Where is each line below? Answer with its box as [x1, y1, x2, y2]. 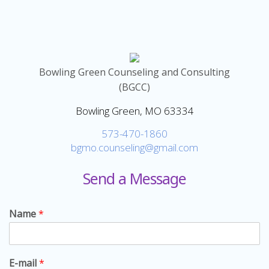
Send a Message [83, 168, 186, 189]
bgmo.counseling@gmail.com [71, 140, 198, 154]
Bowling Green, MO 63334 [75, 103, 194, 118]
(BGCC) [119, 80, 150, 94]
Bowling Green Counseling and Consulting [39, 65, 230, 79]
